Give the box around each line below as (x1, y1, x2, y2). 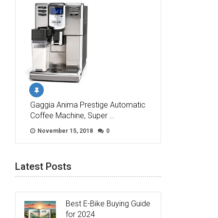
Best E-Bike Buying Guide (66, 199, 150, 209)
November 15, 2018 (36, 127, 93, 135)
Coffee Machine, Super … (30, 111, 114, 121)
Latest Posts (15, 161, 72, 173)
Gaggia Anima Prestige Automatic (30, 100, 145, 110)
